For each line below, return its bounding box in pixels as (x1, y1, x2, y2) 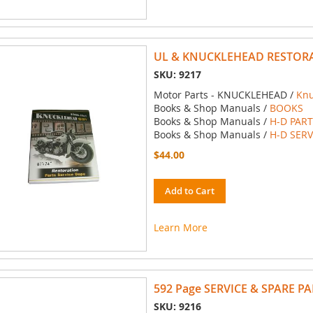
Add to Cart (164, 184, 214, 198)
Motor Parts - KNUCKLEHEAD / (153, 88, 296, 102)
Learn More (153, 221, 208, 235)
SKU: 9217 (153, 68, 201, 82)
